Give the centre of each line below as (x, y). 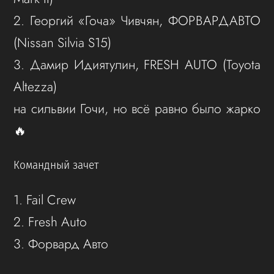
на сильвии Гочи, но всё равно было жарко (137, 108)
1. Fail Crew (45, 200)
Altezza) (35, 86)
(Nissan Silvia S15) (63, 42)
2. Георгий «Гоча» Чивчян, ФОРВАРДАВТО (137, 20)
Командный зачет (56, 165)
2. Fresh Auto (50, 222)
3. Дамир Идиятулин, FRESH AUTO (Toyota (137, 64)
